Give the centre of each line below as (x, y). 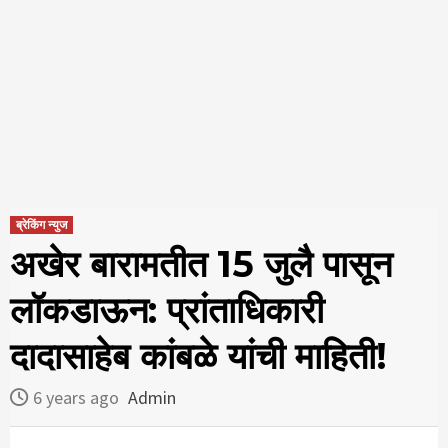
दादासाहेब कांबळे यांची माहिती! (198, 356)
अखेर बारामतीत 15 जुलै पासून (201, 264)
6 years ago (78, 398)
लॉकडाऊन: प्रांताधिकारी (167, 310)
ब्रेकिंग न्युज (41, 225)
